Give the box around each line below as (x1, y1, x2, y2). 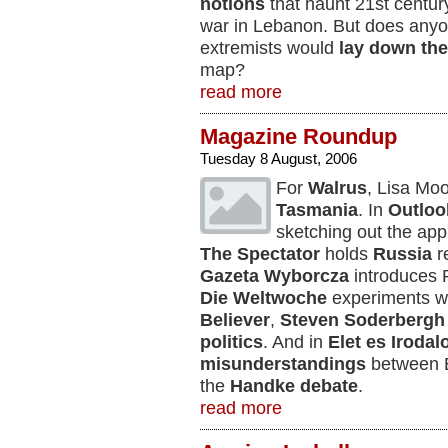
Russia (373, 244, 432, 264)
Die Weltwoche (200, 288, 327, 308)
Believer (200, 310, 270, 330)
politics (200, 332, 263, 352)
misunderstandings (200, 354, 366, 374)
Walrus (308, 178, 367, 198)
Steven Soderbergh (280, 310, 445, 330)
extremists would (200, 38, 339, 58)
